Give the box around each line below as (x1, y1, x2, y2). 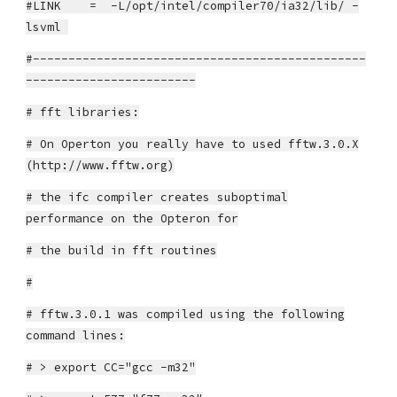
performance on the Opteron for (26, 211, 239, 226)
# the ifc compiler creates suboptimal (26, 190, 289, 205)
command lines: (26, 328, 126, 343)
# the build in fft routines (26, 243, 218, 258)
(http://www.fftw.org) (26, 158, 175, 173)
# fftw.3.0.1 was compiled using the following (26, 307, 346, 322)
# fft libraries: (26, 105, 140, 120)
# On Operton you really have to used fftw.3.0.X (26, 136, 360, 152)
